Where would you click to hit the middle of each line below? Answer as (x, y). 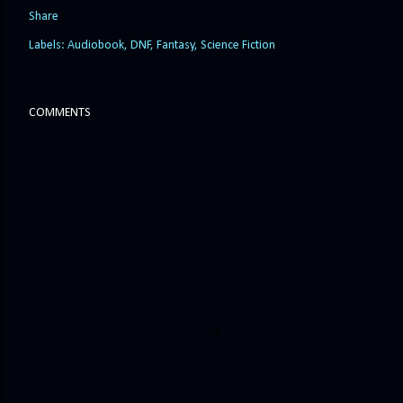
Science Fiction (238, 46)
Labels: (47, 46)
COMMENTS (60, 113)
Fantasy (175, 46)
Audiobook (96, 46)
